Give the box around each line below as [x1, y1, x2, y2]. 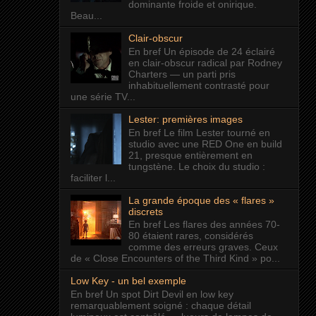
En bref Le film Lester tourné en [128, 126, 271, 138]
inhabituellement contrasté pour [128, 79, 270, 91]
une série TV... [70, 90, 135, 102]
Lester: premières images [128, 113, 243, 125]
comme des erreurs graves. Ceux [128, 241, 279, 253]
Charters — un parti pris [128, 68, 236, 80]
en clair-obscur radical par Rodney [128, 56, 283, 68]
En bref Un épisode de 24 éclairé [128, 45, 276, 57]
